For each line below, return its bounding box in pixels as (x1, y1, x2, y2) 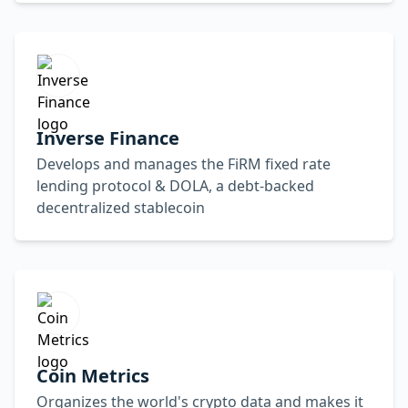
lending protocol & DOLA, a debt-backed (36, 176, 314, 196)
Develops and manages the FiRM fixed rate (36, 154, 331, 174)
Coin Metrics (36, 363, 149, 388)
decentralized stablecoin (36, 198, 205, 218)
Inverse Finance (36, 126, 179, 150)
